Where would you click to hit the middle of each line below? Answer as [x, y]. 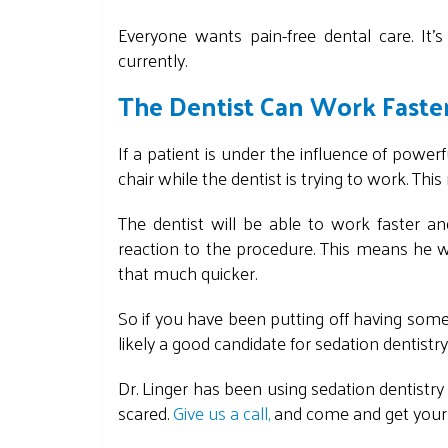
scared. [145, 412]
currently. [154, 59]
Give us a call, [221, 412]
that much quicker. [189, 272]
